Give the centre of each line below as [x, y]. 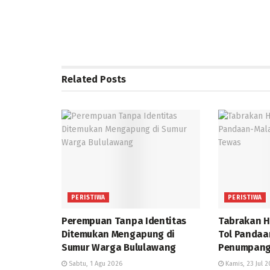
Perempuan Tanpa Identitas [124, 221]
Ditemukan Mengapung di [118, 234]
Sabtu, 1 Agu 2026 [95, 264]
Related [80, 79]
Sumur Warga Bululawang [119, 248]
